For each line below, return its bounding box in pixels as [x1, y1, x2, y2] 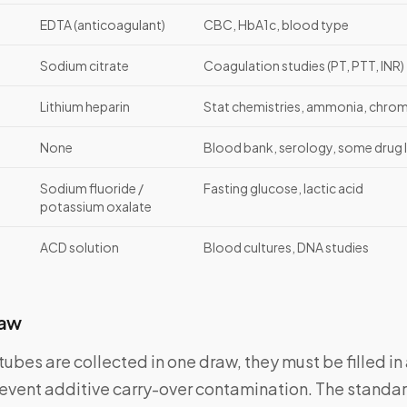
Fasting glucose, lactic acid [203, 180, 363, 197]
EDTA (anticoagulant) [40, 16, 165, 34]
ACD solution [40, 239, 119, 256]
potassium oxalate [40, 198, 152, 215]
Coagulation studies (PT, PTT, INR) [203, 57, 404, 74]
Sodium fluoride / [40, 180, 144, 197]
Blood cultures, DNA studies [203, 239, 369, 256]
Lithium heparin [40, 98, 130, 115]
